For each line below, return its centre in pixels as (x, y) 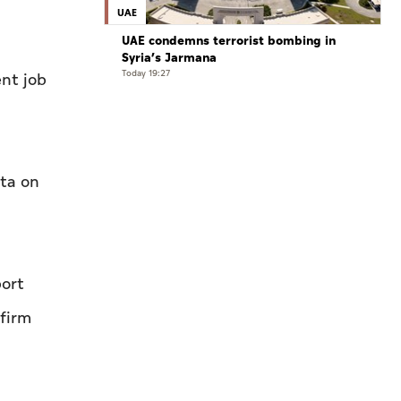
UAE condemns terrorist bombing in (229, 41)
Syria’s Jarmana (169, 58)
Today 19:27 (146, 74)
